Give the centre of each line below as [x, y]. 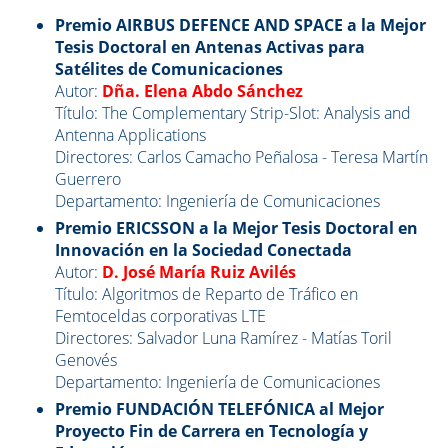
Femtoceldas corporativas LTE [160, 316]
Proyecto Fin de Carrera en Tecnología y [211, 431]
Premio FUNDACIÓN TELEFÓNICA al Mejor [219, 409]
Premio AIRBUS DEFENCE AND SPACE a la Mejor [240, 25]
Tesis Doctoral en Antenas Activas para [210, 47]
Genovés [86, 360]
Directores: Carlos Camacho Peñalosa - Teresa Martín [241, 157]
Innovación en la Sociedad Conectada [203, 250]
